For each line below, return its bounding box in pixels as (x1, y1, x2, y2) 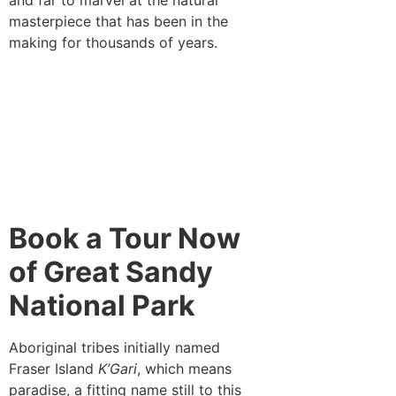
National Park (9, 288, 195, 324)
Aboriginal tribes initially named (9, 339, 220, 357)
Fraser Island (9, 360, 98, 378)
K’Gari (98, 360, 137, 378)
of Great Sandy (9, 255, 213, 290)
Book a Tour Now (9, 221, 240, 256)
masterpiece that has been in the (9, 11, 228, 30)
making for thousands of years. (9, 33, 217, 51)
